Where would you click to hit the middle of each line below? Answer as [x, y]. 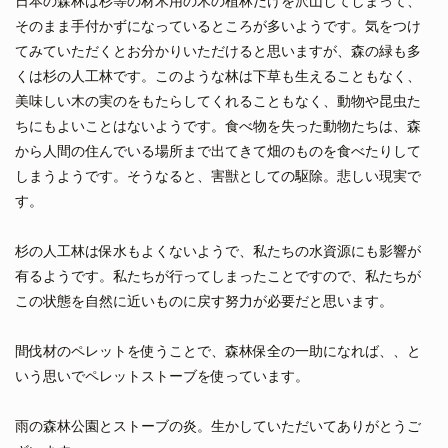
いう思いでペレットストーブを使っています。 [162, 375]
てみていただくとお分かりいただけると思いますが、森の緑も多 [218, 50]
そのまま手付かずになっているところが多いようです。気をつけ [218, 25]
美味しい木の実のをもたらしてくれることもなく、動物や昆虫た [218, 100]
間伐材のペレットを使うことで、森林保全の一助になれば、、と [218, 350]
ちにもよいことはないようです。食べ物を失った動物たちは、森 [218, 125]
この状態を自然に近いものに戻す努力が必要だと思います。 [204, 300]
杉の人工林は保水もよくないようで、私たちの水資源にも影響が [218, 250]
